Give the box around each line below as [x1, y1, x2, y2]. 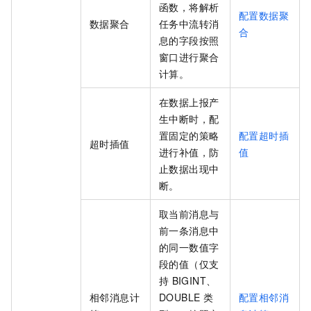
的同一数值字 [159, 240, 219, 255]
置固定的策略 [159, 128, 219, 143]
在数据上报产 [159, 95, 219, 110]
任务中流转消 [159, 17, 219, 31]
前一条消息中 [159, 224, 219, 238]
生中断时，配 [159, 112, 219, 126]
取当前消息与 [159, 207, 219, 221]
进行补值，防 [159, 145, 219, 160]
